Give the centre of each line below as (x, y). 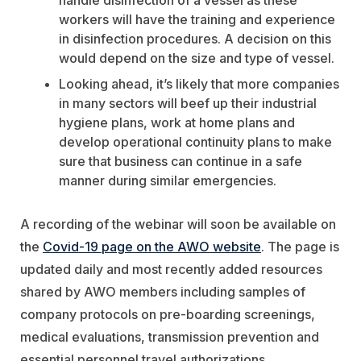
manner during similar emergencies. (168, 181)
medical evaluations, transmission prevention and (170, 337)
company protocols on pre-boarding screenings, (168, 315)
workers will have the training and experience (197, 20)
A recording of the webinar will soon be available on (178, 224)
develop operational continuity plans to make (195, 142)
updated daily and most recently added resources (171, 270)
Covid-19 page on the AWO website (152, 247)
